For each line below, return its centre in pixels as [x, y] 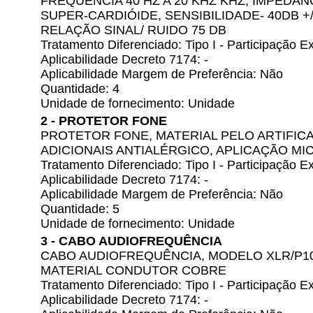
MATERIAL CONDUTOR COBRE [133, 270]
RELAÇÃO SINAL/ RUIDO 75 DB [133, 30]
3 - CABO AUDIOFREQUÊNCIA [131, 241]
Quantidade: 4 [80, 89]
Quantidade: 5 [80, 209]
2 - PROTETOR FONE [104, 121]
